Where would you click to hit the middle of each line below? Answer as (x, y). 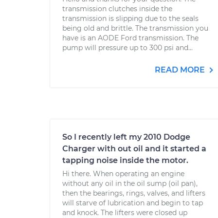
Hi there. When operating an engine (123, 174)
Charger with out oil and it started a (134, 149)
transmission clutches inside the (117, 9)
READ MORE (181, 70)
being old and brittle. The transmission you (135, 28)
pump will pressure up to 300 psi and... (127, 48)
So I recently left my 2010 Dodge (126, 137)
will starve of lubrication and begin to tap (133, 203)
